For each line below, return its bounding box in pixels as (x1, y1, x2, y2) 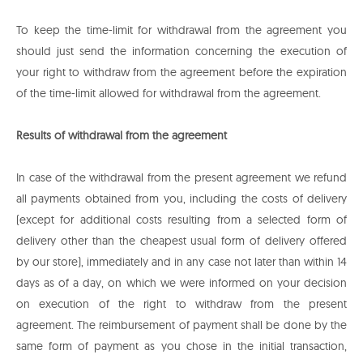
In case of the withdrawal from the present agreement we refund (16, 170, 347, 186)
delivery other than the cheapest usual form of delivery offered (16, 233, 347, 249)
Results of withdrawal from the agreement (16, 128, 227, 143)
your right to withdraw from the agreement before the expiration (16, 65, 347, 80)
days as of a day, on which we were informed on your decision (16, 275, 347, 291)
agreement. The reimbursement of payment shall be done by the (16, 318, 347, 333)
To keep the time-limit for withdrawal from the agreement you (16, 23, 347, 38)
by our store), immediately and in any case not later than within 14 (16, 254, 347, 270)
